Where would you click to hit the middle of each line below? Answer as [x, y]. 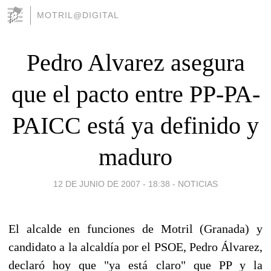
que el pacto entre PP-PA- [135, 94]
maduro [135, 157]
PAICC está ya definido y [135, 125]
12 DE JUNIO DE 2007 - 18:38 [112, 184]
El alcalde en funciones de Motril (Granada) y [135, 228]
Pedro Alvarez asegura [135, 62]
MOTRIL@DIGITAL [78, 15]
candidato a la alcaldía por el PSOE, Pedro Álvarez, [135, 247]
